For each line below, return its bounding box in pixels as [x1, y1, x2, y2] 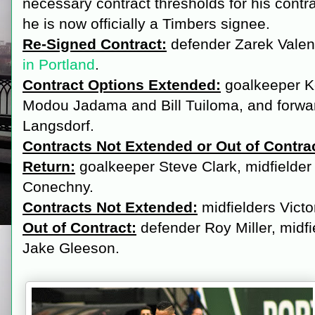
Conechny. [22, 179, 94, 195]
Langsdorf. [22, 117, 94, 134]
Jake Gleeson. [22, 240, 120, 256]
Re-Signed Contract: [22, 36, 167, 52]
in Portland [22, 56, 95, 72]
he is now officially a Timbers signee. [22, 15, 270, 32]
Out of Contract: [22, 219, 136, 236]
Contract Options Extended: [22, 77, 221, 93]
